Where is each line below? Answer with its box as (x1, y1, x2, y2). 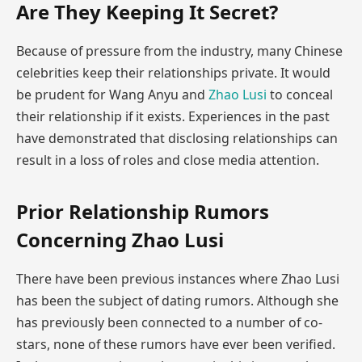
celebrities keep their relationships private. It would (16, 63, 330, 82)
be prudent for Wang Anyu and (16, 85, 208, 103)
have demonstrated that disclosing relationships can (16, 128, 338, 147)
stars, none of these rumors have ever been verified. (16, 335, 335, 353)
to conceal (267, 85, 333, 103)
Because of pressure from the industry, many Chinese (16, 41, 343, 60)
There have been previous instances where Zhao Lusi (16, 269, 339, 288)
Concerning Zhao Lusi (16, 226, 224, 254)
